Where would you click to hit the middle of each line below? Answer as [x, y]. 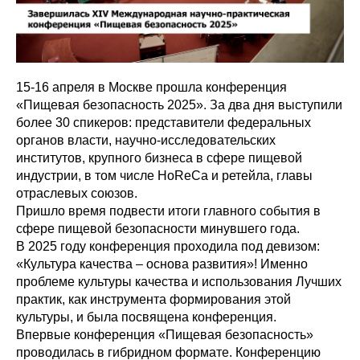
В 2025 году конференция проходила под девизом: [168, 247]
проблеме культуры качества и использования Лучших [179, 282]
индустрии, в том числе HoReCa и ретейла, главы [164, 176]
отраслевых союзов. [77, 194]
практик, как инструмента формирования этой [153, 300]
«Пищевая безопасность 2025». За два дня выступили [179, 105]
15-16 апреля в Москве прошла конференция [151, 88]
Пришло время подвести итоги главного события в [168, 211]
